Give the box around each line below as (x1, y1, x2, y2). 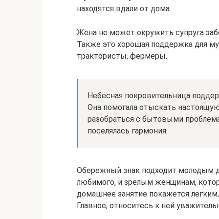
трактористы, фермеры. (77, 51, 167, 61)
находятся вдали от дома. (77, 3, 171, 13)
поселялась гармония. (88, 126, 168, 135)
